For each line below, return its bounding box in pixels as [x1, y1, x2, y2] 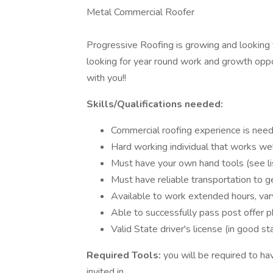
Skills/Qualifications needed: [87, 97, 223, 111]
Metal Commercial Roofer [87, 5, 194, 19]
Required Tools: [87, 249, 163, 262]
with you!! [87, 71, 126, 85]
